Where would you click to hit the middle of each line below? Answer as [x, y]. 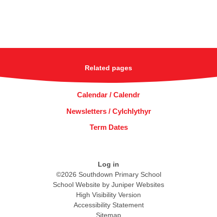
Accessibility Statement [108, 205]
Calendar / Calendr [108, 95]
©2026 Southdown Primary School [108, 174]
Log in [108, 164]
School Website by [82, 184]
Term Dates [108, 127]
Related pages [108, 68]
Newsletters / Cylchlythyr [108, 111]
